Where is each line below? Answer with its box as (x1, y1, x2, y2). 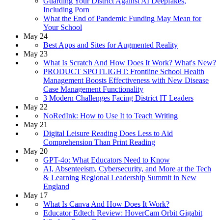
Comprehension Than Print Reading (43, 137, 155, 146)
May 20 (24, 146, 48, 155)
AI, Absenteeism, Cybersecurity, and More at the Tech (43, 164, 211, 173)
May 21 (24, 120, 48, 129)
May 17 (24, 191, 48, 199)
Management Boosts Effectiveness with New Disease (43, 76, 209, 84)
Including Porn (43, 5, 89, 14)
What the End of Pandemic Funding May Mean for (43, 14, 201, 23)
